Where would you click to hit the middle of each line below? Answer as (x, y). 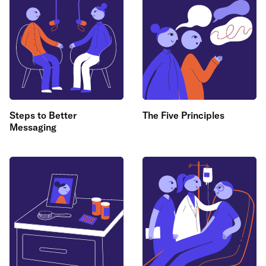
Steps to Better (43, 115)
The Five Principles (183, 115)
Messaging (33, 127)
